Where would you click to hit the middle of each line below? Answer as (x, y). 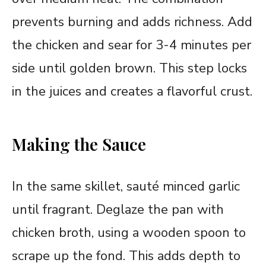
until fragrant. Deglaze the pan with (118, 210)
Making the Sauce (79, 144)
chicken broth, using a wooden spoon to (129, 233)
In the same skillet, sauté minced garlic (126, 187)
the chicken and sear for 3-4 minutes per (132, 45)
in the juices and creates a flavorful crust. (132, 92)
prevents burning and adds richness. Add (132, 22)
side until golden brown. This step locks (129, 69)
